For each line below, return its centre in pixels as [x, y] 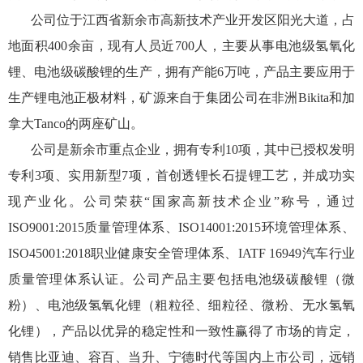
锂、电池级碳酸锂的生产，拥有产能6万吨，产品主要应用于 [181, 72]
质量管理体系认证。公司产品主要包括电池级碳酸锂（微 [181, 279]
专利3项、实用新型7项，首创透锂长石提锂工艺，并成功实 [181, 175]
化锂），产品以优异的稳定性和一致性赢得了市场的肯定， [181, 331]
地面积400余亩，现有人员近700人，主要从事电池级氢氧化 [181, 46]
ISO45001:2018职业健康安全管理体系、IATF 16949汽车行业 [181, 253]
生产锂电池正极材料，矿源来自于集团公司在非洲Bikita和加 [181, 98]
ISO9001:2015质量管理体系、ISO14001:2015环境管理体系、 [181, 227]
